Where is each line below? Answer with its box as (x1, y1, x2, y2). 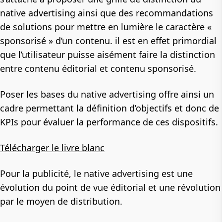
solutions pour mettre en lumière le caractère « (13, 21, 212, 33)
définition (86, 102, 127, 114)
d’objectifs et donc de (127, 102, 219, 114)
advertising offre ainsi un (107, 88, 214, 101)
